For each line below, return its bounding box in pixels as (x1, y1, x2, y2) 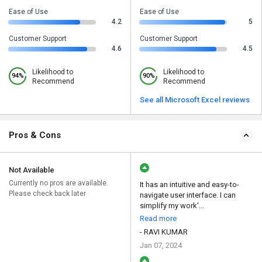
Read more (140, 214, 177, 223)
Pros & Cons (9, 130, 61, 141)
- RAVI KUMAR (140, 227, 188, 237)
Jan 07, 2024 (140, 241, 182, 250)
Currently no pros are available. (9, 179, 108, 188)
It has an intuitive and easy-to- (140, 180, 239, 189)
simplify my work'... (140, 201, 204, 211)
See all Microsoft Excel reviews (140, 95, 250, 105)
